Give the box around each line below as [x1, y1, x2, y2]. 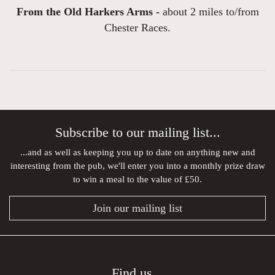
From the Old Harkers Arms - [16, 6, 160, 18]
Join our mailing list [93, 202, 182, 215]
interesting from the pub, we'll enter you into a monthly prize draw [10, 160, 265, 171]
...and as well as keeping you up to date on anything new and [20, 147, 255, 158]
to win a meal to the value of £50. [73, 174, 202, 185]
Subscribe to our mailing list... [55, 125, 220, 141]
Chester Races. [104, 21, 171, 34]
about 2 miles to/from [159, 6, 259, 18]
